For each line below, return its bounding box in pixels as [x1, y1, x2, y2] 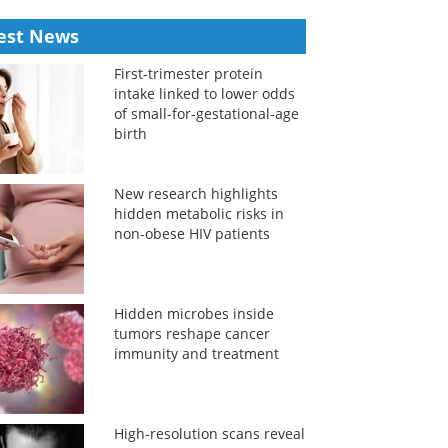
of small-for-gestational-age [113, 104, 299, 123]
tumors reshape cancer [113, 324, 270, 343]
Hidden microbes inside [113, 304, 274, 323]
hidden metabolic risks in [113, 204, 284, 223]
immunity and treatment [113, 344, 279, 363]
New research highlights [113, 184, 278, 203]
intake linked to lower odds [113, 84, 295, 103]
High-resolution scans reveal [113, 424, 305, 443]
